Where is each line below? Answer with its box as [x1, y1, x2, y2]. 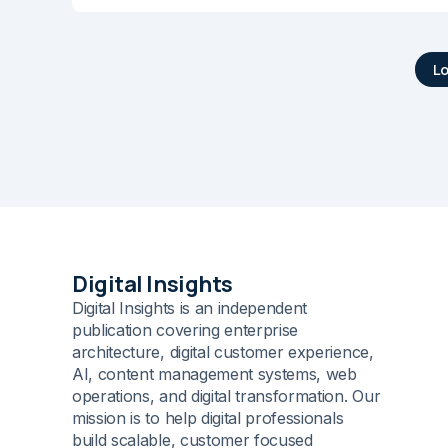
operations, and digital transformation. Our [72, 386, 381, 407]
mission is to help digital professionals [72, 408, 344, 429]
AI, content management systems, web [72, 364, 357, 385]
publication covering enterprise [72, 320, 299, 341]
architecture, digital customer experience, [72, 342, 374, 363]
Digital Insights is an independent [72, 298, 308, 319]
